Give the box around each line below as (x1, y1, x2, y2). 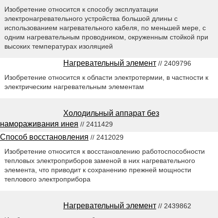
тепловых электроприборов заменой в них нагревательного (4, 157, 195, 165)
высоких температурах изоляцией (4, 42, 113, 51)
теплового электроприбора (4, 175, 91, 183)
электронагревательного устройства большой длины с (4, 15, 178, 23)
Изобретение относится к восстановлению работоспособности (4, 147, 205, 156)
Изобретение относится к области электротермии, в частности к (4, 73, 208, 82)
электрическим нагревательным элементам (4, 83, 144, 91)
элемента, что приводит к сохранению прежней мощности (4, 166, 191, 174)
